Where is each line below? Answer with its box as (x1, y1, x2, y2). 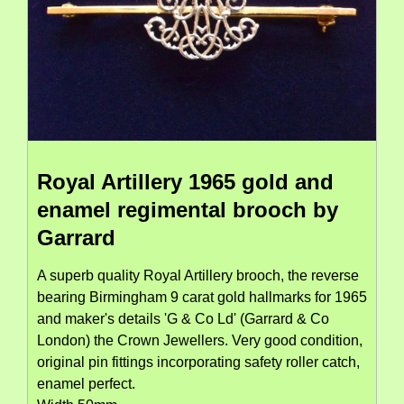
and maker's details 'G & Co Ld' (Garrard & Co (37, 310, 329, 326)
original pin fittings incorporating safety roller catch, (37, 353, 360, 370)
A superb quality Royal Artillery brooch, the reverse (37, 267, 359, 283)
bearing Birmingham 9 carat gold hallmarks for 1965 (37, 289, 367, 305)
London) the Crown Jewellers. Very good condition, (37, 332, 363, 348)
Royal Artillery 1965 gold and (37, 169, 334, 194)
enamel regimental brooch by (37, 197, 338, 222)
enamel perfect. (37, 375, 135, 391)
